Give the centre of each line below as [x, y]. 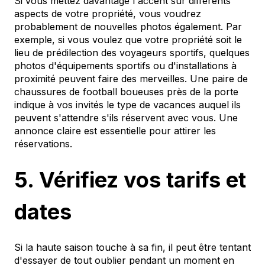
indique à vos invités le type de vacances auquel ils [127, 105]
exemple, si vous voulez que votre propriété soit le [128, 40]
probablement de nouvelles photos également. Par [128, 27]
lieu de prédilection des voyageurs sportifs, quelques [132, 53]
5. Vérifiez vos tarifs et [130, 180]
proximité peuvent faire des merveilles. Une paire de [131, 79]
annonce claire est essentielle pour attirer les [115, 131]
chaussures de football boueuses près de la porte [126, 92]
